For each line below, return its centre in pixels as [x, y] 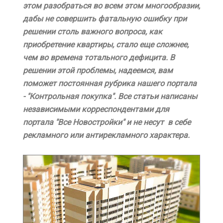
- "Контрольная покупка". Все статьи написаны [110, 96]
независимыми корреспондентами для [96, 109]
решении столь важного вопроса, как [93, 32]
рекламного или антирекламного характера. [106, 135]
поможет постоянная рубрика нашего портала [110, 83]
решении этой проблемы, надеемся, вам [98, 70]
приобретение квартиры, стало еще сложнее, [106, 45]
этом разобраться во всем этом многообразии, [111, 6]
